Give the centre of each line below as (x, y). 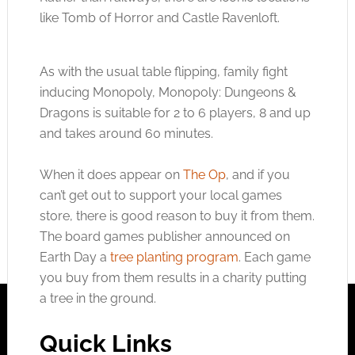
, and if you (258, 174)
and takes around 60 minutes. (126, 133)
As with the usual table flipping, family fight (163, 71)
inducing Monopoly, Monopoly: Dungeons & (168, 92)
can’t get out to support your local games (160, 195)
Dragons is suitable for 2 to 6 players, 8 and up (175, 113)
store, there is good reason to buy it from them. (177, 216)
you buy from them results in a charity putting (173, 277)
